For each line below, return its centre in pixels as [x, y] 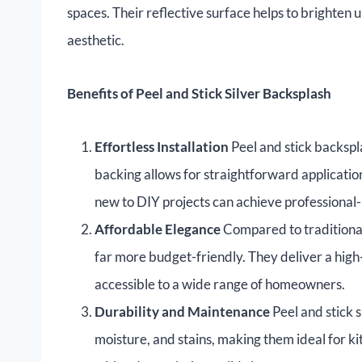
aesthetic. [96, 40]
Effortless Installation [162, 147]
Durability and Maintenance [182, 312]
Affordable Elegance [158, 229]
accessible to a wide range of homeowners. [220, 284]
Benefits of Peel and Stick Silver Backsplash [199, 94]
